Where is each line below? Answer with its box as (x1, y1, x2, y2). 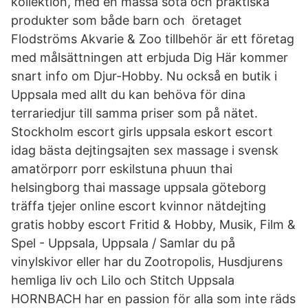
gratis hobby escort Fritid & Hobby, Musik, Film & (11, 217, 296, 232)
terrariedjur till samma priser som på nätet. (11, 106, 258, 120)
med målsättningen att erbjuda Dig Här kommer (11, 50, 288, 65)
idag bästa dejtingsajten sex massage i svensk (11, 143, 278, 157)
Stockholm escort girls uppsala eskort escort (11, 124, 273, 139)
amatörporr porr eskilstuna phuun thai (11, 162, 232, 176)
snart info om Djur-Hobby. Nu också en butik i (11, 69, 277, 83)
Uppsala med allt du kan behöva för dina (11, 87, 245, 102)
